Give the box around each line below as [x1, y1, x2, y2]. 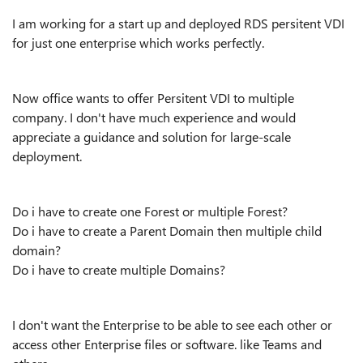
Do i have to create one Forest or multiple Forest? [12, 203, 288, 220]
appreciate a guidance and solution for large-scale [12, 128, 291, 145]
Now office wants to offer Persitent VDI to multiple [12, 89, 294, 106]
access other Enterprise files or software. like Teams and [12, 335, 322, 352]
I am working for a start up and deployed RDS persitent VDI [12, 15, 344, 32]
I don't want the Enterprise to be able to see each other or [12, 316, 332, 333]
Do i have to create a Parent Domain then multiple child [12, 222, 322, 239]
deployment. [12, 147, 82, 164]
